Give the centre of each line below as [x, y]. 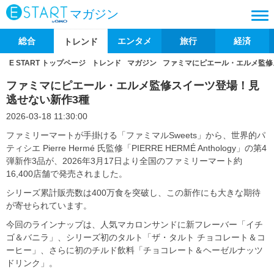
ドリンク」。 [32, 263]
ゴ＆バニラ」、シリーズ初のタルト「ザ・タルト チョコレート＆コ [136, 237]
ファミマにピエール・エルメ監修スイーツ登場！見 [133, 86]
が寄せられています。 [49, 206]
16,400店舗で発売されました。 [67, 174]
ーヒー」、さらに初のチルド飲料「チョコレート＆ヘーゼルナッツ [135, 250]
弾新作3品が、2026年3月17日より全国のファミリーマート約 [124, 161]
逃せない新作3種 [48, 100]
